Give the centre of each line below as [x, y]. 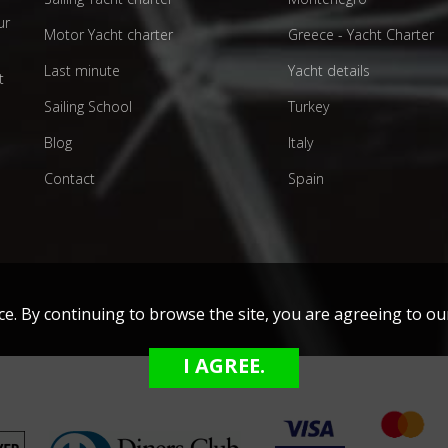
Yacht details [328, 70]
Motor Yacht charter [108, 34]
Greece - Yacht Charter [360, 34]
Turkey [308, 106]
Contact [69, 178]
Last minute [82, 70]
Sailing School [88, 106]
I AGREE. [224, 365]
